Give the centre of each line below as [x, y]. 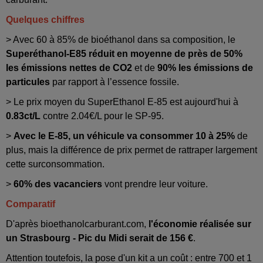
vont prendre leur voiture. [155, 184]
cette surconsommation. [55, 164]
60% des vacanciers [58, 184]
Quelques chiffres [45, 19]
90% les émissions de [205, 68]
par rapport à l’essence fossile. [114, 82]
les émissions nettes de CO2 [69, 68]
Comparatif [31, 204]
